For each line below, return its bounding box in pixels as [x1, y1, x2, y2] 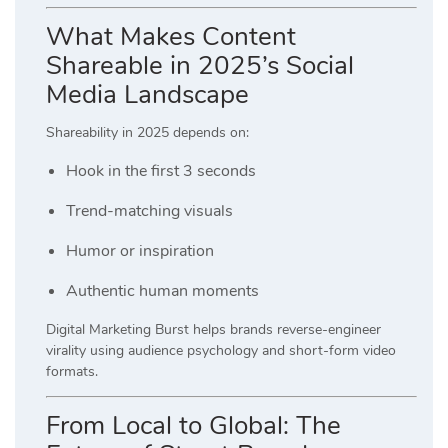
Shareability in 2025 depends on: [46, 123, 249, 143]
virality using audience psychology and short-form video [46, 341, 396, 361]
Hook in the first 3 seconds [66, 160, 256, 183]
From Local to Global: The [46, 408, 341, 444]
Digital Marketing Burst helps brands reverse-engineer [46, 320, 381, 340]
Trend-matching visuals [66, 200, 233, 223]
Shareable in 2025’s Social [46, 48, 354, 84]
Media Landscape [46, 77, 249, 113]
